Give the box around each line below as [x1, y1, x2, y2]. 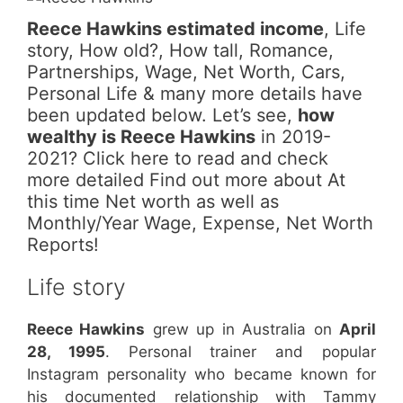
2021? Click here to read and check [27, 147, 328, 169]
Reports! [27, 233, 99, 255]
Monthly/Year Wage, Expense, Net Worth [27, 211, 373, 234]
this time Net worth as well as [27, 190, 279, 212]
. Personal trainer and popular [104, 342, 377, 361]
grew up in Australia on [145, 319, 340, 338]
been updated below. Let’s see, [27, 103, 298, 126]
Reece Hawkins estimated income [27, 17, 324, 40]
